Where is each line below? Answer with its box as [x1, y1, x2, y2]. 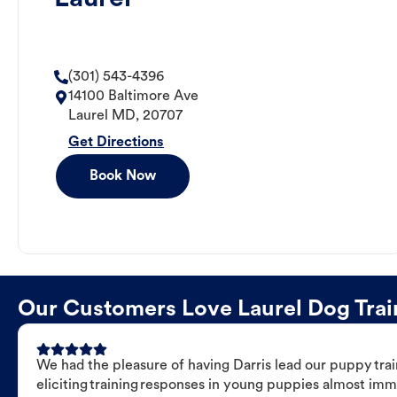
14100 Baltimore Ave [68, 90, 198, 105]
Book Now [90, 169, 156, 184]
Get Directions [68, 136, 164, 151]
